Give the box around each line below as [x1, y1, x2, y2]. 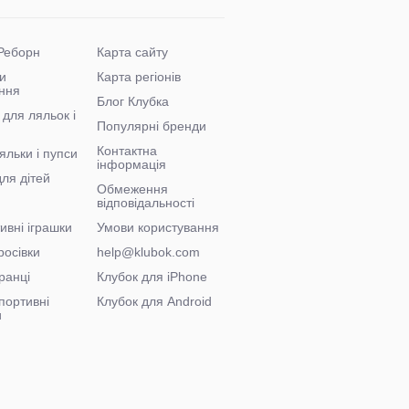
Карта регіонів [96, 68, 181, 84]
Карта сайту [96, 44, 168, 59]
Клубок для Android [96, 293, 212, 309]
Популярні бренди [96, 118, 206, 133]
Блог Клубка [96, 93, 169, 109]
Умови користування [96, 219, 219, 235]
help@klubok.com [96, 244, 200, 259]
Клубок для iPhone [96, 268, 207, 284]
